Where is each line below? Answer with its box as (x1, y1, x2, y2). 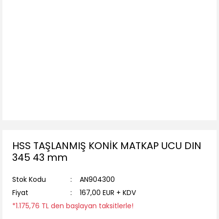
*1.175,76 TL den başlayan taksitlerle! (12, 201, 133, 211)
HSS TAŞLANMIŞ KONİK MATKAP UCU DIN (12, 139, 201, 153)
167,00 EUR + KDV (80, 188, 136, 197)
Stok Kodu (12, 175, 46, 184)
